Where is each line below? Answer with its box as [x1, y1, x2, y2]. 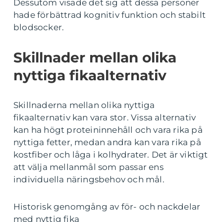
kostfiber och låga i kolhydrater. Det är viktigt [13, 150, 208, 160]
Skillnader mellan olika [13, 49, 176, 66]
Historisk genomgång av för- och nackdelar [13, 202, 201, 212]
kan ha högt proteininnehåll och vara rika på [13, 125, 203, 135]
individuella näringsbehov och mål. [13, 174, 165, 185]
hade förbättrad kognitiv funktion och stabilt [13, 10, 206, 20]
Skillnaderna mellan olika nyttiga [13, 100, 155, 111]
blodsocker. [13, 22, 64, 33]
